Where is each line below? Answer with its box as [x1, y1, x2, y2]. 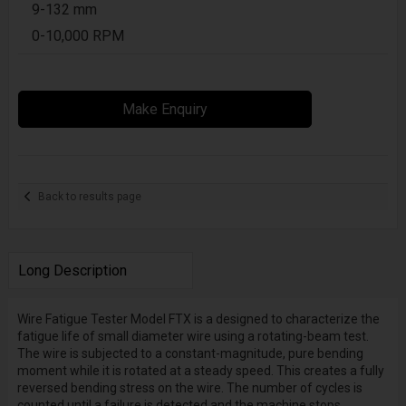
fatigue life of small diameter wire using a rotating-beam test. [16, 328, 369, 343]
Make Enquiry [122, 100, 208, 118]
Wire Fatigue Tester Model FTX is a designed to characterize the [16, 311, 380, 326]
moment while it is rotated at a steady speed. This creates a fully [16, 362, 384, 378]
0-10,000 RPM [31, 26, 124, 44]
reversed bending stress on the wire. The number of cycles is [16, 380, 362, 395]
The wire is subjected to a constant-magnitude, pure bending [16, 345, 363, 361]
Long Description [17, 261, 127, 279]
